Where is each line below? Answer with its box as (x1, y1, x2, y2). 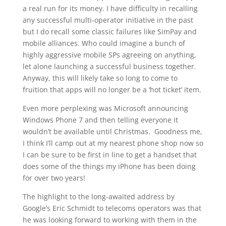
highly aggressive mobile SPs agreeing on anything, (22, 50, 196, 60)
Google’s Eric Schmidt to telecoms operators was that (22, 203, 201, 213)
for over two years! (22, 173, 85, 183)
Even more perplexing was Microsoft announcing (22, 103, 188, 113)
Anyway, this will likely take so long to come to (22, 73, 178, 83)
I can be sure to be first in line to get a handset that (22, 150, 197, 159)
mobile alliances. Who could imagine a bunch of (22, 38, 185, 48)
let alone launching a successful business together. (22, 62, 196, 71)
